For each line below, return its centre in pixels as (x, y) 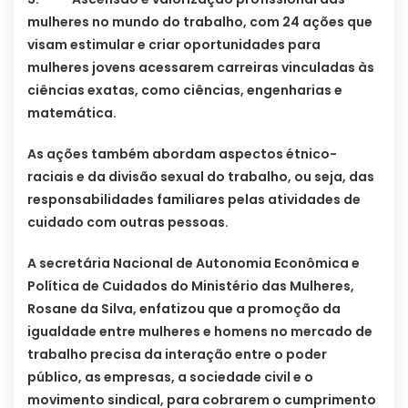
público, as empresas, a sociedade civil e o (170, 377)
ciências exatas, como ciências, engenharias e (185, 91)
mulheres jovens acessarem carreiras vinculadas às (201, 68)
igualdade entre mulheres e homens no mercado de (200, 332)
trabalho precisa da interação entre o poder (177, 355)
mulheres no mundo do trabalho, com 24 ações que (200, 22)
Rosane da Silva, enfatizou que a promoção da (184, 309)
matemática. (72, 113)
